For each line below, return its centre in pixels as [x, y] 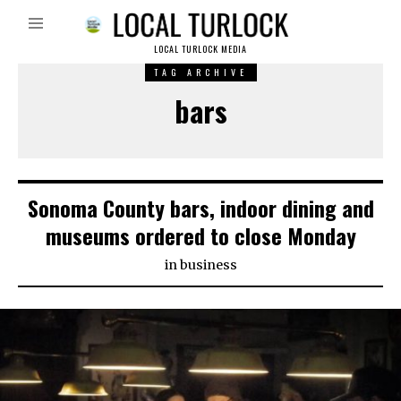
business [208, 265]
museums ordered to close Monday [200, 236]
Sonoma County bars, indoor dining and [200, 208]
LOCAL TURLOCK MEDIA [200, 49]
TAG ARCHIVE [200, 73]
